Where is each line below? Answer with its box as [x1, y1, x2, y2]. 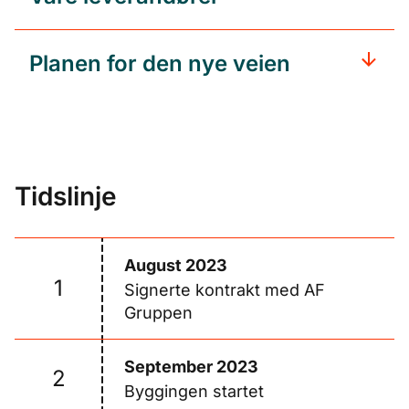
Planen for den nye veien [29, 50, 290, 77]
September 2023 [124, 357, 258, 376]
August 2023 [124, 256, 227, 275]
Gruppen [124, 303, 193, 322]
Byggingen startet [124, 382, 264, 401]
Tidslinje [15, 181, 117, 212]
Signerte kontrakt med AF [124, 280, 325, 299]
